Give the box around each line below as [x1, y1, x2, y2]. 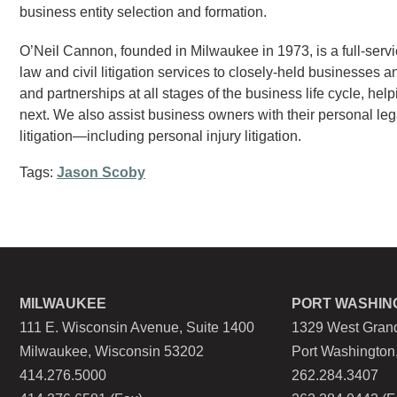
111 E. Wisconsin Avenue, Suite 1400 [19, 320, 254, 335]
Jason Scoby [57, 165, 145, 180]
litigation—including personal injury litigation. [19, 128, 301, 144]
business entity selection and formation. [19, 4, 267, 19]
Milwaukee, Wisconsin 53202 [19, 344, 204, 359]
